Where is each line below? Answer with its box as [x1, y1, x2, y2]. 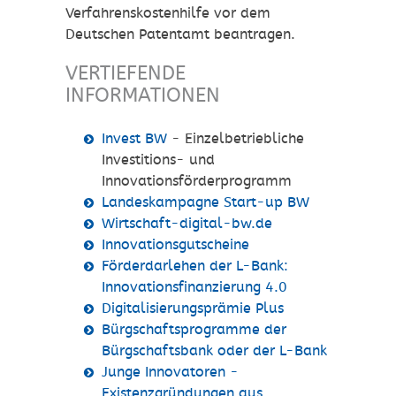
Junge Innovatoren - [101, 363, 239, 381]
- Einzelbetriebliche [166, 130, 304, 148]
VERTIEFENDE [65, 62, 186, 85]
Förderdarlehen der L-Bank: [101, 257, 288, 275]
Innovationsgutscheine [101, 236, 249, 254]
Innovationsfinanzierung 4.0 [101, 278, 287, 296]
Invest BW [101, 130, 167, 148]
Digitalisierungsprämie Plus [101, 300, 284, 317]
